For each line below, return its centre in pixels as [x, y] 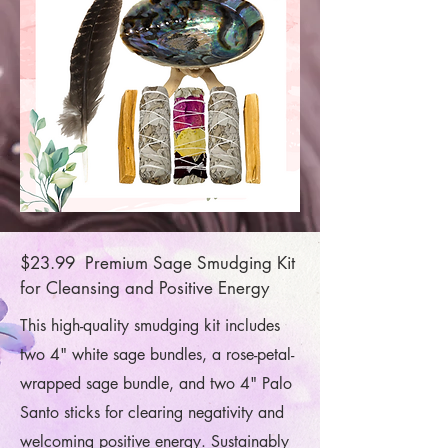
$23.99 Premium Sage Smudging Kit [157, 263]
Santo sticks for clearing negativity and [152, 412]
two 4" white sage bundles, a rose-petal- [157, 354]
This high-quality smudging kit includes [150, 325]
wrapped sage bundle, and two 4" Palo [156, 383]
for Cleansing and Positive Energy [144, 288]
